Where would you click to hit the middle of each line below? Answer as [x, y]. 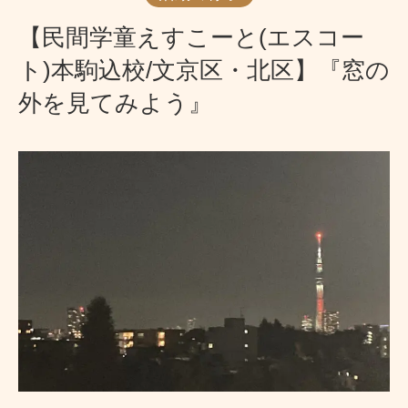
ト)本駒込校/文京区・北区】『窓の [204, 70]
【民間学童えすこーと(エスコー [191, 37]
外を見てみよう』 [115, 103]
